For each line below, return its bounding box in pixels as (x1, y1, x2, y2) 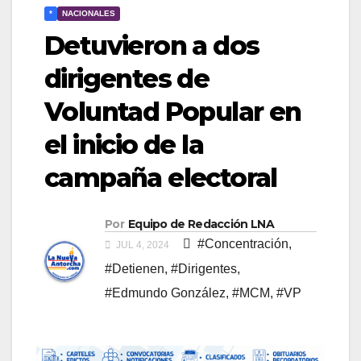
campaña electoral (44, 161, 277, 193)
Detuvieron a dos (44, 29, 259, 61)
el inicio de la (44, 128, 203, 160)
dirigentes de (44, 62, 210, 94)
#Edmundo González (105, 285, 226, 300)
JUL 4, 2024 (114, 239, 172, 251)
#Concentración (197, 236, 288, 251)
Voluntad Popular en (44, 95, 301, 127)
